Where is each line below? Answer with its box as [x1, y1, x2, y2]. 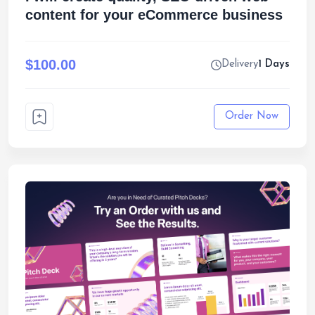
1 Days [258, 59, 290, 70]
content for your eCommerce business [25, 7, 283, 22]
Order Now [225, 111, 278, 122]
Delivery [221, 59, 258, 70]
